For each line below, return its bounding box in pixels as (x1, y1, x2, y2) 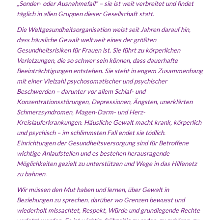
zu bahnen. (16, 169, 47, 178)
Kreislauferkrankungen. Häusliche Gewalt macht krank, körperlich (16, 118, 201, 126)
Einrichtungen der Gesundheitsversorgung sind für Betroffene (16, 138, 189, 147)
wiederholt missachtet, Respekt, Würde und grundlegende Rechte (16, 206, 200, 214)
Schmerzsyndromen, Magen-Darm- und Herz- (16, 108, 145, 116)
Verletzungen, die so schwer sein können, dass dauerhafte (16, 56, 178, 64)
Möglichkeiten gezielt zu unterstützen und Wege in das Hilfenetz (16, 159, 197, 167)
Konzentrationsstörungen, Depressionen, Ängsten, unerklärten (16, 97, 192, 106)
